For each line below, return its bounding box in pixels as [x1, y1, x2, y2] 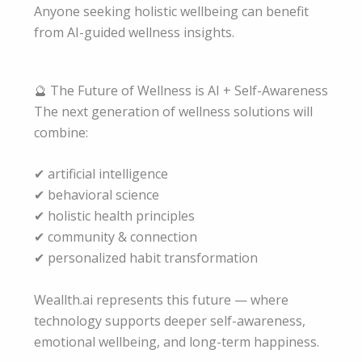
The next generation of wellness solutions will [34, 102, 313, 120]
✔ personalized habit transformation [34, 249, 258, 267]
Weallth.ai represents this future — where [34, 290, 288, 309]
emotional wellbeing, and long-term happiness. [34, 332, 319, 351]
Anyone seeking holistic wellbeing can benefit [34, 2, 309, 21]
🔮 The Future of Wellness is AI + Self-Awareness [34, 81, 328, 99]
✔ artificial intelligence [34, 165, 168, 183]
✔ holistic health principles [34, 207, 195, 225]
